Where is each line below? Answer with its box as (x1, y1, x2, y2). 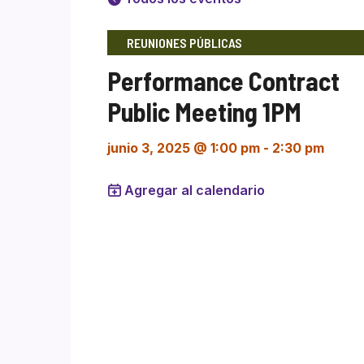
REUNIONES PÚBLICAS (127, 35, 242, 50)
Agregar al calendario (124, 182, 265, 198)
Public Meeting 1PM (107, 96, 301, 127)
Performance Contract (107, 65, 340, 96)
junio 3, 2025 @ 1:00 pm (107, 140, 260, 156)
